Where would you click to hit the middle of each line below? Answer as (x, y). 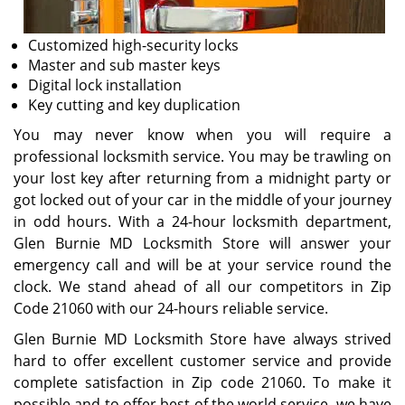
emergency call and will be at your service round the (202, 265)
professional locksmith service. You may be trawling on (202, 156)
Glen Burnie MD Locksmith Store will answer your (202, 243)
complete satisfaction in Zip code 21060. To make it (202, 382)
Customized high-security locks (133, 45)
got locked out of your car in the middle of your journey (202, 200)
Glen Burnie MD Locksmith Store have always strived (202, 339)
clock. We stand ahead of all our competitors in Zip (202, 287)
